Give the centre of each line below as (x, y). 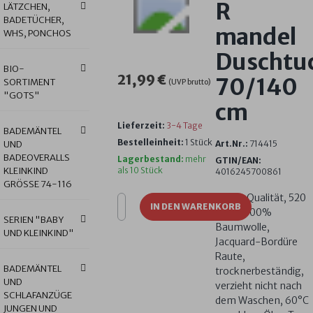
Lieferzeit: (141, 125)
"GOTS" (22, 95)
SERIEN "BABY (34, 220)
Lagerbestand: (151, 159)
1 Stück (198, 142)
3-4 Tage (184, 125)
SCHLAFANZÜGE (38, 295)
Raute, (230, 256)
